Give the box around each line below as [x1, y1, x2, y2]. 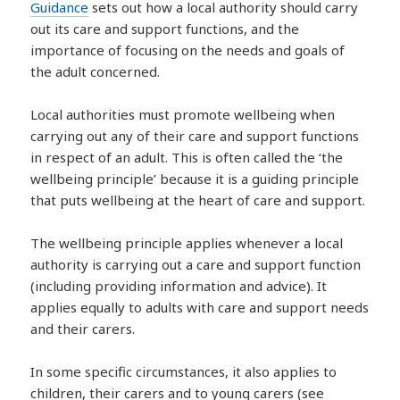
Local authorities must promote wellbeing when [30, 104, 336, 123]
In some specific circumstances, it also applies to [30, 362, 337, 380]
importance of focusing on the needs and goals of [30, 40, 346, 59]
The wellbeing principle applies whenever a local [30, 233, 344, 252]
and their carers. [30, 319, 136, 337]
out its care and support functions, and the [30, 19, 300, 37]
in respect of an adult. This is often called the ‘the [30, 147, 344, 166]
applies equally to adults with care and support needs [30, 297, 370, 316]
